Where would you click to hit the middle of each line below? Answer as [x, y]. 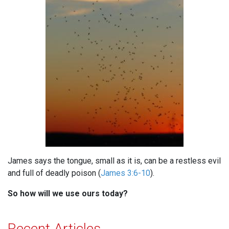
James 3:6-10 [125, 173]
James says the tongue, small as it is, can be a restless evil [114, 161]
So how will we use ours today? [68, 194]
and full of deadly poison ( [54, 173]
